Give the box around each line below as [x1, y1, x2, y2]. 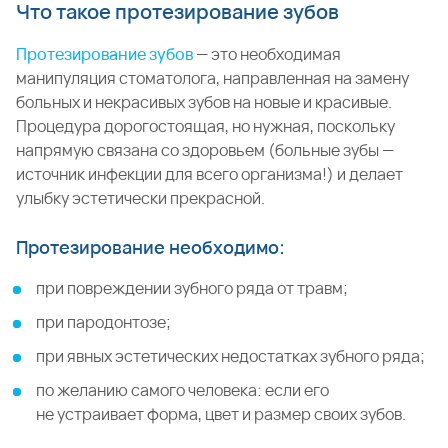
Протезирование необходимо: [16, 235, 285, 259]
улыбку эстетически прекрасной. [16, 187, 265, 209]
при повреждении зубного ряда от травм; [36, 277, 348, 299]
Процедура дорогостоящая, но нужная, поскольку [16, 115, 395, 137]
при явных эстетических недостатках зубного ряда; [36, 345, 425, 367]
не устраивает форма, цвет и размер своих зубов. [36, 403, 406, 425]
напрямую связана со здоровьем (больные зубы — [16, 139, 394, 161]
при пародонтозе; [36, 311, 171, 333]
